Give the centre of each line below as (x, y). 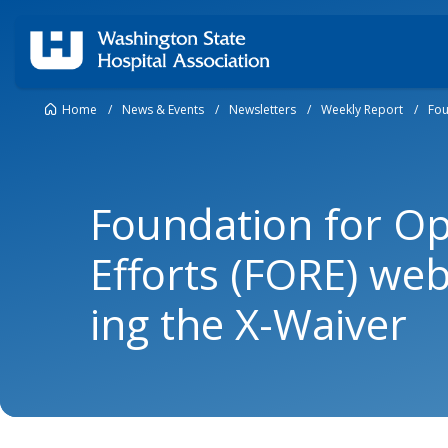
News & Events (163, 110)
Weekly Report (362, 110)
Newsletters (262, 110)
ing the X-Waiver (248, 323)
